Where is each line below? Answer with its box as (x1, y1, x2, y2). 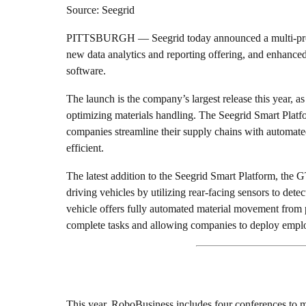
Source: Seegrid (66, 4, 135, 16)
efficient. (66, 142, 104, 154)
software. (66, 65, 106, 77)
